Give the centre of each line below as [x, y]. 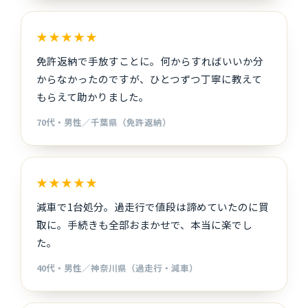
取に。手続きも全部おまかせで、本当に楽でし [145, 224]
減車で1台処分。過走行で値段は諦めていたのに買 [153, 206]
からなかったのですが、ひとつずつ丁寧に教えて [150, 78]
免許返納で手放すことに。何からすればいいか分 [150, 60]
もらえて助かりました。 [93, 96]
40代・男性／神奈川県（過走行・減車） [118, 267]
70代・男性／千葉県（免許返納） [104, 122]
